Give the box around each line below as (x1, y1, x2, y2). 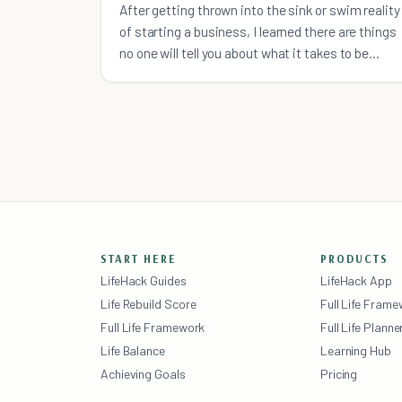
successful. (119, 65, 188, 83)
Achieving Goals (100, 365, 186, 381)
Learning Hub (319, 342, 391, 358)
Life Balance (100, 342, 165, 358)
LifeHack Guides (100, 272, 187, 288)
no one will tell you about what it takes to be (119, 43, 370, 61)
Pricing (319, 365, 358, 381)
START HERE (100, 250, 177, 266)
